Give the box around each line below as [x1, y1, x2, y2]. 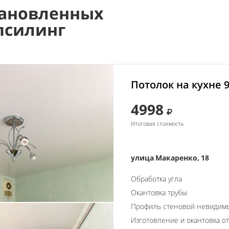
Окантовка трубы [131, 187, 187, 197]
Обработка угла [131, 173, 182, 184]
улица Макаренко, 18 [131, 152, 209, 163]
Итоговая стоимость [131, 119, 184, 127]
